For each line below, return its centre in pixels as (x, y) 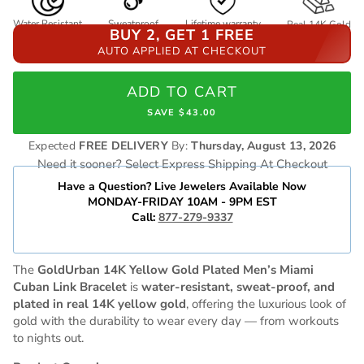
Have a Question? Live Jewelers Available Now (182, 186)
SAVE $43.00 (182, 113)
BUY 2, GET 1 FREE (182, 35)
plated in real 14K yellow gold (100, 303)
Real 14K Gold (318, 24)
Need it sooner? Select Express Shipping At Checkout (182, 164)
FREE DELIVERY (123, 145)
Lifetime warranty (223, 24)
